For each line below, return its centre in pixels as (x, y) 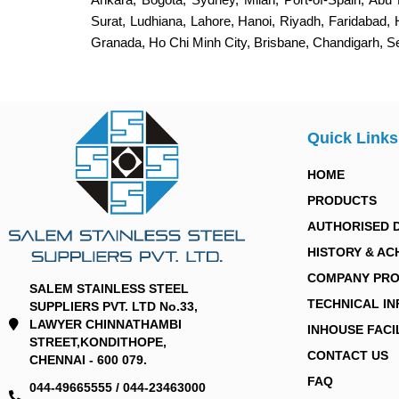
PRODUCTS (342, 200)
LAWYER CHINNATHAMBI (105, 324)
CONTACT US (348, 355)
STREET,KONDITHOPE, (98, 342)
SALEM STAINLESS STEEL (109, 288)
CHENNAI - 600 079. (88, 359)
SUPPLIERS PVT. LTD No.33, (113, 306)
